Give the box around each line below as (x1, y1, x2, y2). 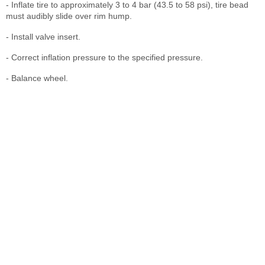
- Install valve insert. (6, 31, 80, 41)
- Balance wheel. (6, 73, 68, 83)
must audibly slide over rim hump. (6, 11, 132, 21)
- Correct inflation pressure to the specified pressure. (6, 52, 203, 62)
